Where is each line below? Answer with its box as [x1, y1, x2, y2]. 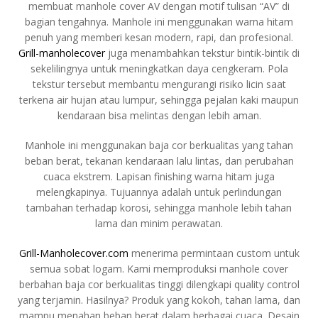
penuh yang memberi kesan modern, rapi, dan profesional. [25, 30, 293, 44]
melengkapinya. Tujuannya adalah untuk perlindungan [36, 185, 282, 199]
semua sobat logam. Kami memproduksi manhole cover [30, 261, 288, 275]
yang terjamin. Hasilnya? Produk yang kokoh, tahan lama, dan [18, 292, 300, 307]
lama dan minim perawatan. [95, 216, 223, 230]
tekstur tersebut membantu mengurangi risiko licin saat [32, 77, 286, 91]
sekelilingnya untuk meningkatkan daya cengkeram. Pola [30, 61, 288, 75]
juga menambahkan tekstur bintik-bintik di [105, 45, 300, 60]
